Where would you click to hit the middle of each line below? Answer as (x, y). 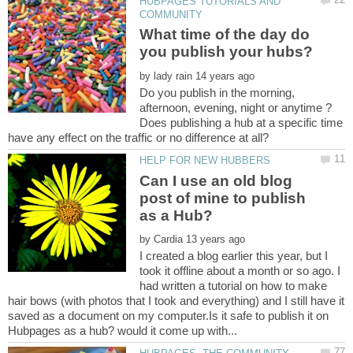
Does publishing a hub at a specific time (242, 123)
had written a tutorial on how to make (234, 286)
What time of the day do (225, 35)
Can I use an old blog (216, 180)
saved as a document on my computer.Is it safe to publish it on (168, 316)
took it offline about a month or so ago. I (240, 271)
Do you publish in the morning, (217, 93)
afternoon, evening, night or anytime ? (236, 108)
